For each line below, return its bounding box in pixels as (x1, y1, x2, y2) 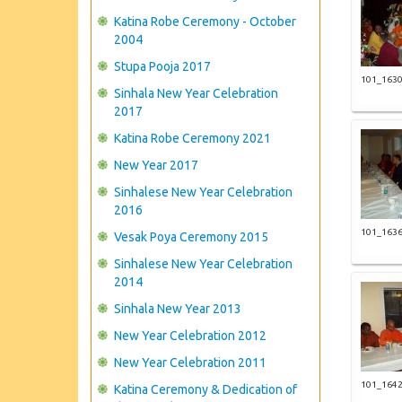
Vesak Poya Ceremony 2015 (114, 230, 268, 244)
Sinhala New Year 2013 (114, 301, 241, 316)
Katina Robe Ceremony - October (114, 14, 296, 29)
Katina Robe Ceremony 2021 (114, 131, 271, 145)
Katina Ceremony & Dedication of (114, 382, 297, 397)
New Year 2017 (114, 158, 198, 172)
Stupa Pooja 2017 (114, 59, 211, 74)
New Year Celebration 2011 (114, 355, 267, 370)
